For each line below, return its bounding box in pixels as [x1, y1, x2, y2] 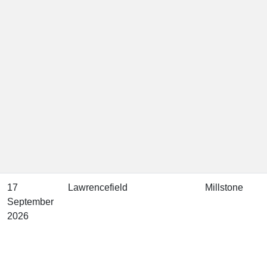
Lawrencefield [68, 182, 128, 193]
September [7, 197, 54, 207]
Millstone [205, 182, 243, 193]
